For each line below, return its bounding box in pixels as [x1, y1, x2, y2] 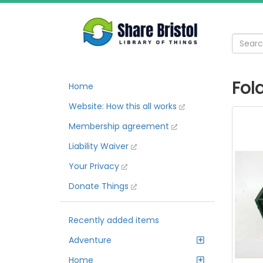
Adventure [69, 234, 112, 246]
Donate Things [69, 180, 131, 192]
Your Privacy [69, 160, 122, 172]
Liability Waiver [69, 140, 131, 152]
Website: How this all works [69, 100, 179, 112]
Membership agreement [69, 120, 171, 132]
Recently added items [69, 214, 159, 226]
